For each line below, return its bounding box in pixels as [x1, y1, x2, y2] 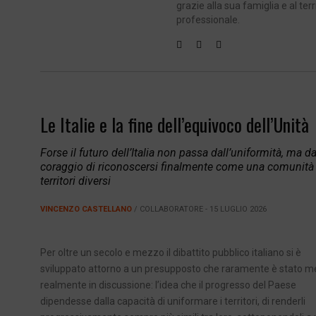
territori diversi [40, 174, 111, 188]
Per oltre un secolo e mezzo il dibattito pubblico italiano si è [40, 247, 301, 259]
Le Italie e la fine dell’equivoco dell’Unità [40, 111, 309, 139]
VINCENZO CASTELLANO [40, 205, 132, 214]
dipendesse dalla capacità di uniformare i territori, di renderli [40, 296, 305, 308]
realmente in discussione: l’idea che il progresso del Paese [40, 279, 296, 291]
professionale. [176, 14, 240, 26]
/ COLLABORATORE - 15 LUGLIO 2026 [132, 205, 267, 214]
